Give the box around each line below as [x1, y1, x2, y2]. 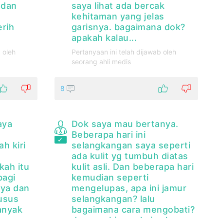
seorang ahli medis [71, 57, 131, 66]
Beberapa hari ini [71, 129, 146, 140]
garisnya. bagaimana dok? [71, 22, 185, 33]
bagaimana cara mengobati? [71, 204, 195, 215]
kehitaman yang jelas [71, 11, 164, 22]
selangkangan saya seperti [71, 140, 191, 151]
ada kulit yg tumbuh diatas [71, 151, 188, 162]
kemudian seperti [71, 172, 149, 183]
